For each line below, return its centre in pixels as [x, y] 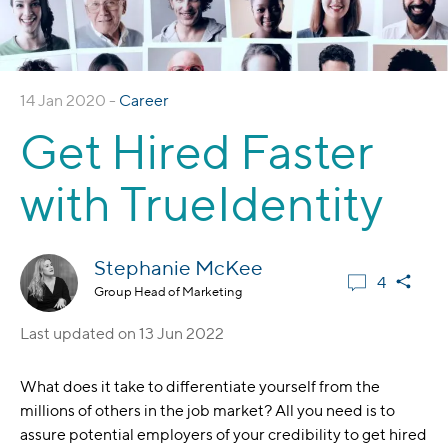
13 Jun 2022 [181, 333]
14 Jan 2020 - [69, 100]
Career [144, 100]
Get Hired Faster [197, 151]
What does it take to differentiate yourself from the [200, 386]
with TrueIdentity [202, 203]
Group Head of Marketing [168, 291]
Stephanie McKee [178, 267]
